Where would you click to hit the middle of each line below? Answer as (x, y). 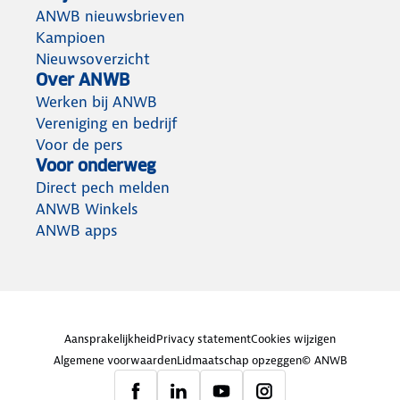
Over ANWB (83, 80)
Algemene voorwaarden (115, 361)
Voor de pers (79, 145)
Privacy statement (204, 339)
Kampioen (71, 38)
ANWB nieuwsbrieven (110, 17)
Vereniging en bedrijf (107, 124)
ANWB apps (76, 231)
